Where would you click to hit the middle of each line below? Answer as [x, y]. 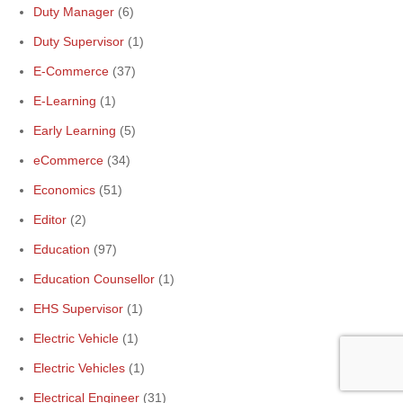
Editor [50, 219]
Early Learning [75, 130]
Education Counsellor [94, 279]
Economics [64, 190]
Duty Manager [74, 12]
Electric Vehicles [79, 368]
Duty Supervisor [79, 41]
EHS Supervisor [78, 309]
